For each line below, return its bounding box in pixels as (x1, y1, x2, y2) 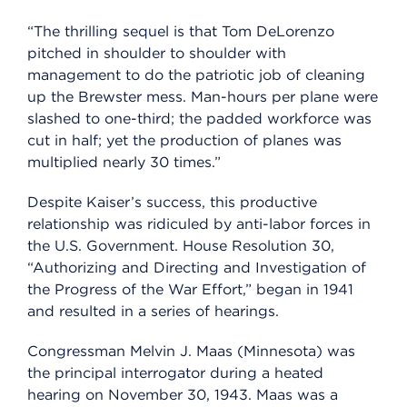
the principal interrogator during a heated (27, 364, 323, 382)
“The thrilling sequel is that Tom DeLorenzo (27, 23, 334, 41)
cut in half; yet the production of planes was (27, 132, 342, 150)
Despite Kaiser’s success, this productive (27, 194, 317, 212)
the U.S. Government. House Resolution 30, (27, 237, 334, 255)
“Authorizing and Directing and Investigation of (27, 259, 366, 277)
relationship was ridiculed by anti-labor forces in (27, 215, 371, 233)
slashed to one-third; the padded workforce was (27, 110, 372, 128)
